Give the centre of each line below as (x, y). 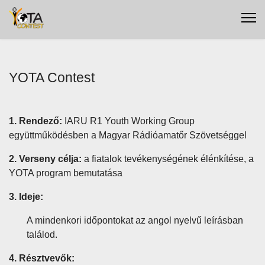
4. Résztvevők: (42, 258)
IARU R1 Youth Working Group (128, 121)
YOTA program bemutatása (67, 173)
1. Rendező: (35, 121)
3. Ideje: (26, 197)
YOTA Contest (52, 77)
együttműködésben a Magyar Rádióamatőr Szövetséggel (129, 135)
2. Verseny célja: (45, 159)
